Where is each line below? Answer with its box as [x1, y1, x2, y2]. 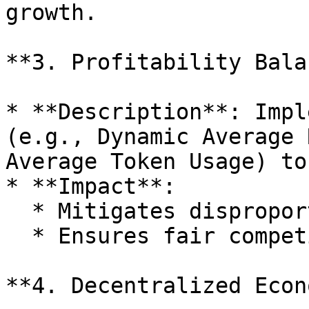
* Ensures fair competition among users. [6, 223, 32, 248]
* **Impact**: [6, 174, 176, 199]
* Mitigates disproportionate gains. [6, 199, 32, 223]
